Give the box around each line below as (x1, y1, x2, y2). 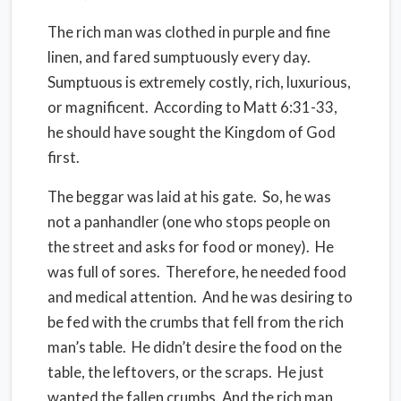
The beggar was (47, 187, 157, 206)
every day (242, 47, 307, 66)
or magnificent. (47, 98, 149, 116)
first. (47, 148, 80, 166)
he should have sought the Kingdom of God (47, 123, 336, 141)
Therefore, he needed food (166, 262, 346, 281)
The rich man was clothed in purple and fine (47, 22, 330, 41)
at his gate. (181, 187, 257, 206)
